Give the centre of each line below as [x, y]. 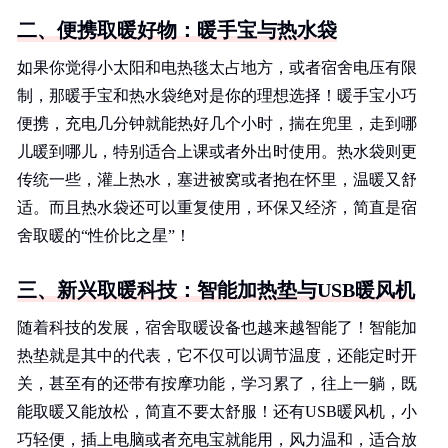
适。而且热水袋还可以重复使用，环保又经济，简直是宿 [217, 207]
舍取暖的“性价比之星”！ [104, 235]
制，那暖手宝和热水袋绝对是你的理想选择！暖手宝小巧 [217, 95]
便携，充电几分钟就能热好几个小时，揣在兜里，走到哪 [217, 123]
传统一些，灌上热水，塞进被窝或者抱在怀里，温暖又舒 [217, 179]
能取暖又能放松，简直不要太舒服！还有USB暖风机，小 [217, 411]
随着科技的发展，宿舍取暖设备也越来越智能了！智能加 [217, 327]
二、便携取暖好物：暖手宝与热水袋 [177, 30]
